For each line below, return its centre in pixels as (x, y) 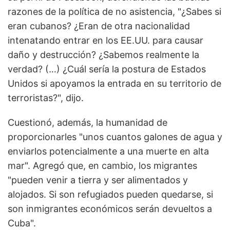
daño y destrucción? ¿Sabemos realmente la (103, 55)
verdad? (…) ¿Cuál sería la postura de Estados (107, 69)
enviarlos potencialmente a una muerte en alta (108, 151)
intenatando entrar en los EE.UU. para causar (106, 41)
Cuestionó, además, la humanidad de (88, 123)
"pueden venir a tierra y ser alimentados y (98, 180)
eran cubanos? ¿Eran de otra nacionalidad (99, 26)
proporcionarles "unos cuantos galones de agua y (115, 137)
